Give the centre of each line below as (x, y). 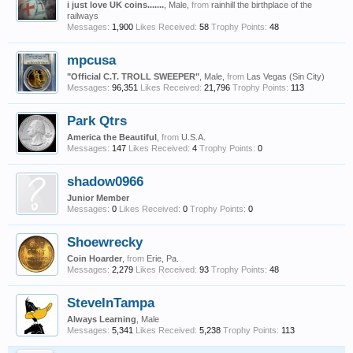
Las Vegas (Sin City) (286, 76)
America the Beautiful (112, 137)
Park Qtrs (97, 121)
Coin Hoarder (95, 258)
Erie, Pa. (163, 258)
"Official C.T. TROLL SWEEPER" (133, 76)
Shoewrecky (105, 242)
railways (83, 16)
